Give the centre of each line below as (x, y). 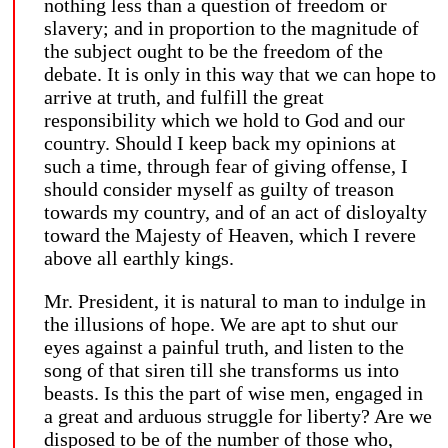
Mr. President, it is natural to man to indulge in (235, 300)
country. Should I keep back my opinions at (220, 142)
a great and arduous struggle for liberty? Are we (238, 415)
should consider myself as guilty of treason (219, 188)
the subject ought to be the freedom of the (213, 50)
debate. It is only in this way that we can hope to (240, 73)
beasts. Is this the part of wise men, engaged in (233, 392)
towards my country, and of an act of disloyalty (235, 211)
